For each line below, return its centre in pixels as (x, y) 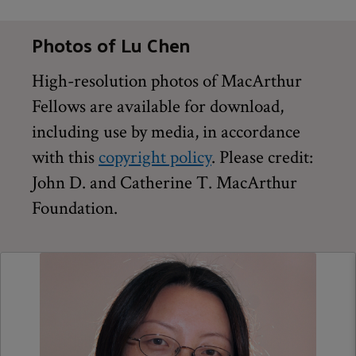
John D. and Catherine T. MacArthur (164, 182)
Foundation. (75, 208)
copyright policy (155, 157)
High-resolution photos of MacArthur (167, 81)
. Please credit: (262, 157)
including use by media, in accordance (166, 132)
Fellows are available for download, (158, 106)
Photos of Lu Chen (111, 44)
